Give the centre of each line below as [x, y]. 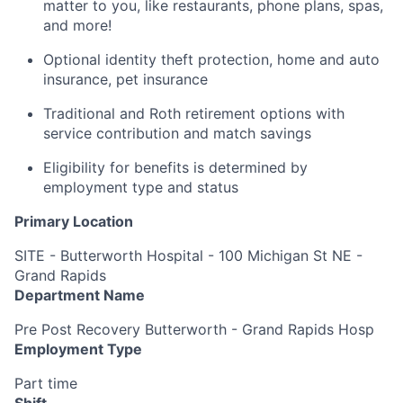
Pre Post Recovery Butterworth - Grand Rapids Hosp [194, 329]
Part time [46, 383]
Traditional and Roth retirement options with [194, 113]
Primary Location [74, 221]
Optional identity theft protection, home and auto [211, 59]
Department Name [80, 295]
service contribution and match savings [177, 133]
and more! [77, 25]
